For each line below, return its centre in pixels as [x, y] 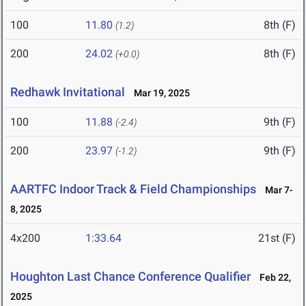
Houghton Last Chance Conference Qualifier [130, 277]
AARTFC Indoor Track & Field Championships [133, 189]
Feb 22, [272, 278]
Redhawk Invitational [68, 92]
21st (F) [277, 238]
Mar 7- [276, 190]
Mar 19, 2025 [159, 93]
